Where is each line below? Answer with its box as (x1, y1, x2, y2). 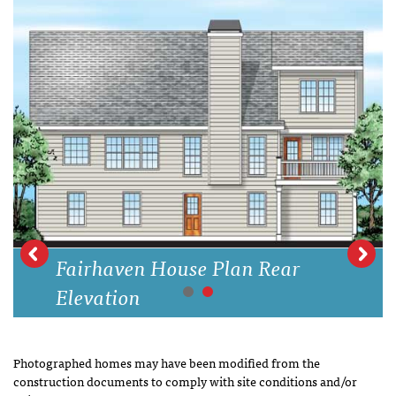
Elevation (56, 278, 141, 314)
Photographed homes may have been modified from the (13, 352, 320, 373)
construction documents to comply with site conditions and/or (13, 370, 357, 392)
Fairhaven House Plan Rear (56, 249, 301, 285)
